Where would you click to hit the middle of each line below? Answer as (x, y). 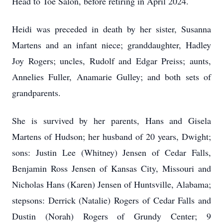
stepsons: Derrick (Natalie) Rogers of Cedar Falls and (111, 200)
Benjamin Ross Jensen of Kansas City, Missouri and (111, 168)
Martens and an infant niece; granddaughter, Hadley (111, 45)
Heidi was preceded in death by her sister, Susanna (111, 29)
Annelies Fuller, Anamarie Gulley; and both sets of (111, 77)
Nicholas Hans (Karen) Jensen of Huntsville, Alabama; (111, 184)
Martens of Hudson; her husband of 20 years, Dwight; (111, 136)
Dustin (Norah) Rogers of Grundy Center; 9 (111, 216)
